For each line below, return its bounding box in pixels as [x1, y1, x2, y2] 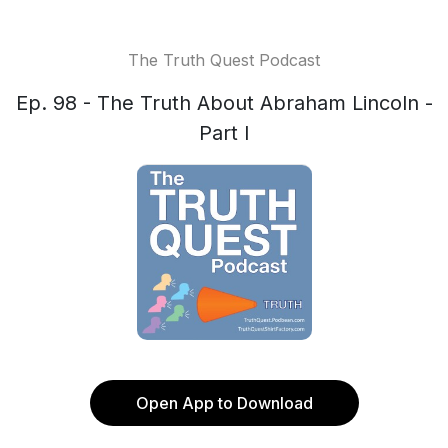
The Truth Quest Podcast [128, 50, 320, 70]
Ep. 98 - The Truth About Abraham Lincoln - [15, 91, 433, 115]
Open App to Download [135, 393, 313, 413]
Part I [198, 121, 250, 145]
